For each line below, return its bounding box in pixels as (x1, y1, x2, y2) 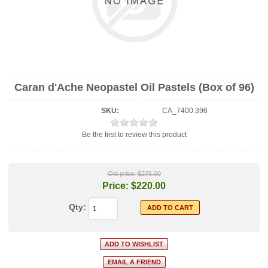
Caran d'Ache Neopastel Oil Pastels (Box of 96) (14, 81, 254, 93)
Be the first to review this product (81, 130, 187, 139)
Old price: (107, 170, 136, 178)
